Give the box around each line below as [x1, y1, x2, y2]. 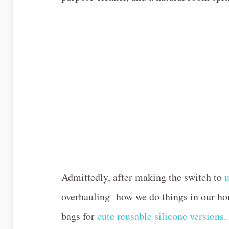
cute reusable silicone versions [97, 209, 224, 223]
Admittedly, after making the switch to [61, 170, 224, 184]
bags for [61, 209, 97, 223]
